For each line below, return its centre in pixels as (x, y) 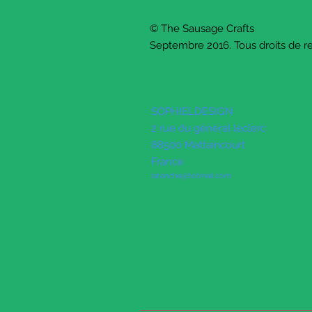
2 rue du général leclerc (210, 128)
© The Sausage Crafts (203, 29)
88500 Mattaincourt (198, 145)
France (169, 162)
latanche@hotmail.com (191, 176)
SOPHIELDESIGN (192, 112)
